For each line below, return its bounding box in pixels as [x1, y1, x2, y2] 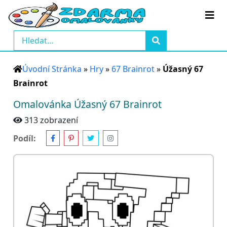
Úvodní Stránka [22, 63, 82, 74]
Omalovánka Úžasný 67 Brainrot [13, 97, 162, 111]
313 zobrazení [24, 115, 78, 126]
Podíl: [13, 132, 36, 144]
